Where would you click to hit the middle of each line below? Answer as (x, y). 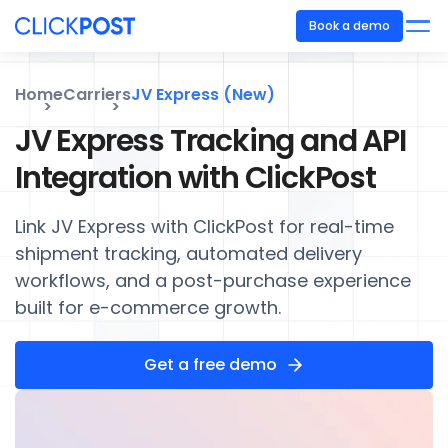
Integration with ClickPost (195, 178)
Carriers (97, 94)
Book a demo (349, 25)
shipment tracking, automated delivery (188, 253)
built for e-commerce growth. (148, 307)
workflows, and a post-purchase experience (213, 280)
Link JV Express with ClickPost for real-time (204, 226)
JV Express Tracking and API (210, 141)
